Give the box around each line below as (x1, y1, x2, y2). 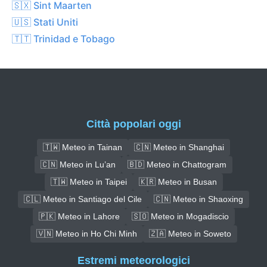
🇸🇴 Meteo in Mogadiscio (131, 211, 229, 221)
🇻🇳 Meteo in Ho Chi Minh (36, 228, 137, 238)
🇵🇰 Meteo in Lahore (38, 211, 120, 221)
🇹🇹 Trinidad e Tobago (12, 32, 115, 45)
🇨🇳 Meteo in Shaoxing (154, 194, 243, 204)
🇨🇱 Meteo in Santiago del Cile (24, 194, 142, 204)
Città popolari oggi (86, 117, 181, 130)
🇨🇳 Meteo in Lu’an (41, 159, 116, 169)
